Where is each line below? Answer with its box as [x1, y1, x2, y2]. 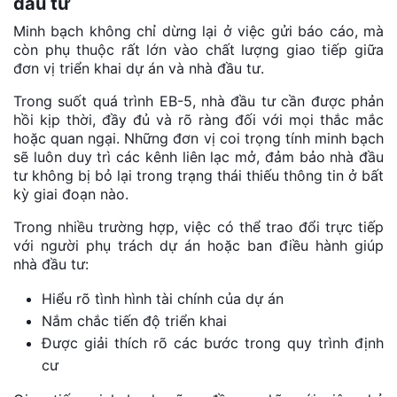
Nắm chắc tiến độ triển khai [42, 311, 227, 330]
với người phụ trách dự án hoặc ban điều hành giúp [13, 236, 384, 254]
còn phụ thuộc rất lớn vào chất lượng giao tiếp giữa [13, 40, 384, 58]
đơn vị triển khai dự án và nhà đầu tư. [13, 58, 264, 77]
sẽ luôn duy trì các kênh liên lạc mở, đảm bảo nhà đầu [13, 147, 384, 166]
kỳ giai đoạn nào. [13, 184, 128, 203]
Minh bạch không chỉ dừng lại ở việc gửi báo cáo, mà [13, 21, 384, 40]
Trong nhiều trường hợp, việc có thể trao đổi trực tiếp [13, 217, 384, 236]
